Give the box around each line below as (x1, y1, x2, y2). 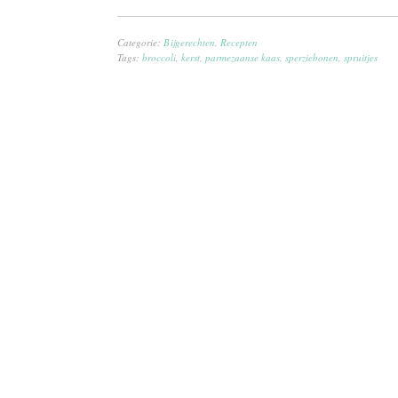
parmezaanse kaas (205, 51, 280, 65)
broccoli (142, 51, 176, 65)
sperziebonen (285, 51, 338, 65)
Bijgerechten (163, 36, 215, 50)
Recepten (220, 36, 258, 50)
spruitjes (344, 51, 378, 65)
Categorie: (117, 36, 163, 50)
